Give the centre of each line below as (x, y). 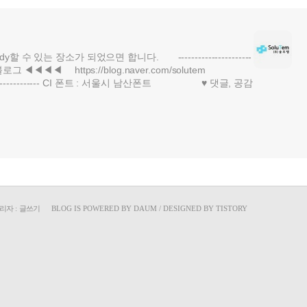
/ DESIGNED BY (186, 208)
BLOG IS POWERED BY (93, 208)
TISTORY (232, 208)
